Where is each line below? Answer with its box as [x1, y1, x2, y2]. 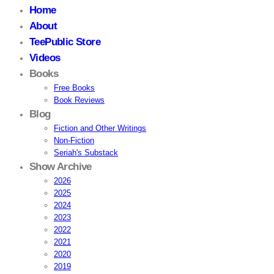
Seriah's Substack [54, 148, 118, 157]
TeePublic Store [29, 36, 100, 48]
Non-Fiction [54, 136, 94, 145]
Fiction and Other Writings [54, 124, 146, 133]
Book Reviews [54, 95, 105, 105]
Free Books [54, 83, 95, 92]
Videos [29, 52, 61, 64]
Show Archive [29, 161, 92, 172]
